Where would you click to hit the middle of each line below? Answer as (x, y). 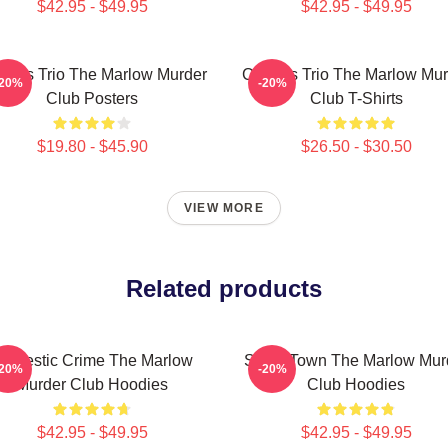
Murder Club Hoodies (92, 384)
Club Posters (92, 98)
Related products (224, 288)
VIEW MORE (224, 208)
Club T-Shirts (356, 98)
